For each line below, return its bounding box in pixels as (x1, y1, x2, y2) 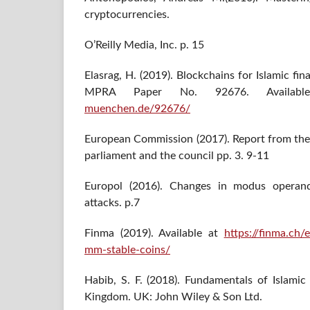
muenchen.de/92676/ (84, 103, 190, 115)
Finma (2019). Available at (84, 228, 224, 239)
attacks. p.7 (84, 197, 140, 209)
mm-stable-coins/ (84, 244, 170, 256)
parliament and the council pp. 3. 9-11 (84, 150, 269, 162)
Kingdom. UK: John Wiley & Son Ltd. (84, 291, 262, 303)
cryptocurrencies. (84, 8, 170, 20)
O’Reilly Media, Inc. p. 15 (84, 39, 204, 51)
